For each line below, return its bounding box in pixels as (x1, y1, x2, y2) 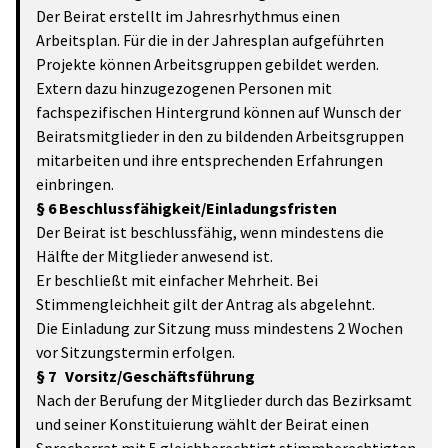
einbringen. (36, 174, 114, 194)
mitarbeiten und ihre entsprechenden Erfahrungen (36, 150, 383, 170)
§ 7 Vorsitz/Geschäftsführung (36, 366, 255, 386)
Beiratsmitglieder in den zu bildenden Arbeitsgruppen (36, 126, 404, 146)
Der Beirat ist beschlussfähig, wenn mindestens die (36, 222, 384, 242)
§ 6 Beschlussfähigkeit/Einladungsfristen (36, 198, 337, 218)
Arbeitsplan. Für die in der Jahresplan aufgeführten (36, 30, 384, 50)
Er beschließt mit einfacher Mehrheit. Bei (36, 270, 318, 290)
